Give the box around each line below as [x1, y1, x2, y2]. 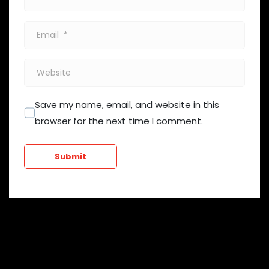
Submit [55, 150, 86, 162]
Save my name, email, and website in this [35, 98, 220, 111]
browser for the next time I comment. [35, 114, 204, 127]
